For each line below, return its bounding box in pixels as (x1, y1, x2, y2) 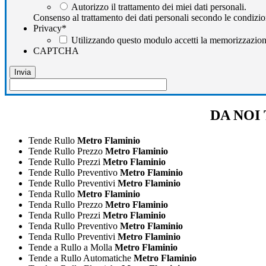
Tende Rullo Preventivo (28, 167, 118, 178)
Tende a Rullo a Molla (28, 242, 112, 252)
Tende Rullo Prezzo (28, 145, 103, 156)
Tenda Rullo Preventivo (28, 220, 118, 231)
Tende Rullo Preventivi (28, 178, 115, 188)
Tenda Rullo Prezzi (28, 210, 100, 220)
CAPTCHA (33, 45, 79, 56)
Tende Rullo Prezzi (28, 156, 100, 167)
